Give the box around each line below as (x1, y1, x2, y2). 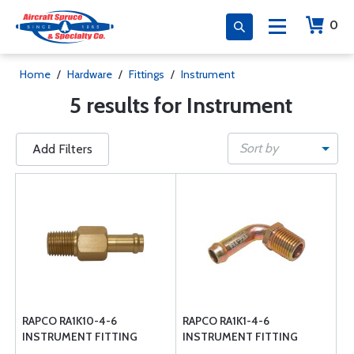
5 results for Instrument (70, 92, 292, 119)
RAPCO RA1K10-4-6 (22, 314, 117, 328)
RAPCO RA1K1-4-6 (183, 314, 269, 328)
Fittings (129, 67, 164, 81)
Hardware (67, 67, 112, 81)
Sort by (239, 141, 278, 156)
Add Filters (32, 141, 92, 156)
